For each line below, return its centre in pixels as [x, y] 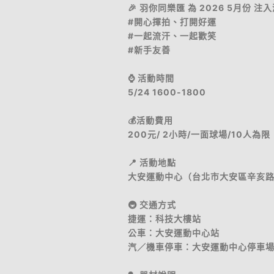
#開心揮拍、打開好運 [172, 22]
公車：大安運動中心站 [174, 233]
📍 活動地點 [152, 162]
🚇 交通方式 [152, 205]
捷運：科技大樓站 [165, 219]
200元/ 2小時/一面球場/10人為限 [199, 134]
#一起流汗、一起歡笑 [172, 36]
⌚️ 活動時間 [151, 78]
